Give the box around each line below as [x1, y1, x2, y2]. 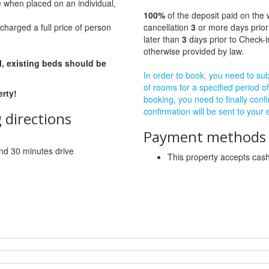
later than [144, 33, 182, 46]
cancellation [144, 21, 191, 34]
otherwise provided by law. [144, 45, 244, 58]
